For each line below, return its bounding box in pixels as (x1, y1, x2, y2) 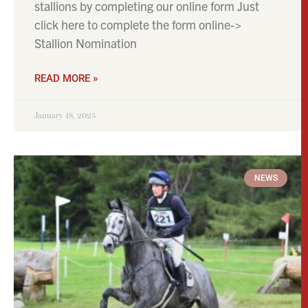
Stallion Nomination (34, 35, 137, 52)
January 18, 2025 (34, 111, 96, 121)
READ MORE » (34, 72, 98, 85)
